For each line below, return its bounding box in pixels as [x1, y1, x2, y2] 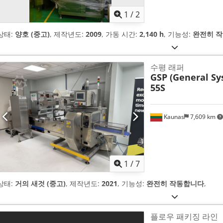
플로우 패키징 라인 [150, 211, 218, 222]
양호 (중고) [15, 29, 50, 39]
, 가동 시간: [102, 29, 139, 39]
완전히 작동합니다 [146, 178, 204, 188]
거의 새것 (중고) [15, 178, 66, 188]
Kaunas [162, 112, 184, 121]
